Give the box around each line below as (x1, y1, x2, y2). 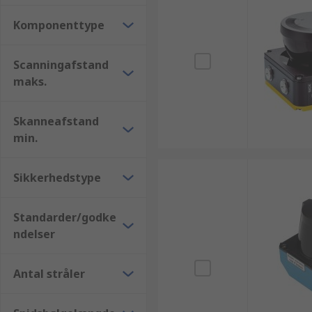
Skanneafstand (13, 114, 99, 129)
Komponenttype (13, 17, 104, 33)
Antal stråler (13, 266, 85, 281)
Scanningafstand (13, 57, 109, 72)
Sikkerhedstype (13, 170, 101, 185)
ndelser (13, 226, 55, 242)
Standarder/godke (13, 210, 116, 225)
